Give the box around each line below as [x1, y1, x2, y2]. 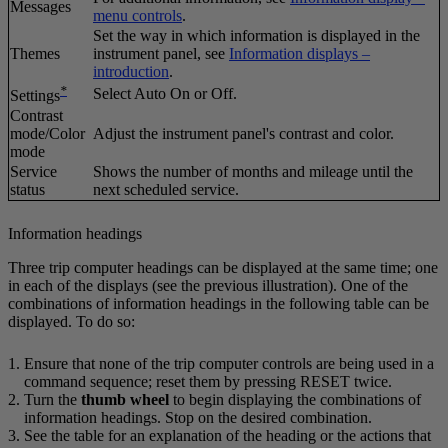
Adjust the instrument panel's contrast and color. [93, 124, 394, 142]
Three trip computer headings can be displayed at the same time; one [8, 258, 438, 276]
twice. [350, 372, 392, 390]
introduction [93, 62, 169, 80]
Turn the [24, 390, 81, 408]
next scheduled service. [93, 180, 239, 198]
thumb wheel [81, 390, 169, 408]
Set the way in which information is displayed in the [93, 26, 420, 44]
